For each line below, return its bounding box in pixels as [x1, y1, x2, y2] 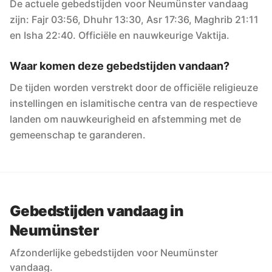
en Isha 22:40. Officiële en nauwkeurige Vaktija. [10, 29, 229, 41]
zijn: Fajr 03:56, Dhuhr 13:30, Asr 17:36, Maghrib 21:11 [10, 13, 259, 25]
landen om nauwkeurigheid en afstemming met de [10, 113, 241, 125]
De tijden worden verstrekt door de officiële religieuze [10, 81, 258, 93]
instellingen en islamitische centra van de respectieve [10, 97, 257, 109]
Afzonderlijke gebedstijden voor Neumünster [10, 246, 218, 259]
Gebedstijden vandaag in [10, 202, 184, 220]
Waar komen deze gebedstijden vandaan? [10, 59, 229, 72]
